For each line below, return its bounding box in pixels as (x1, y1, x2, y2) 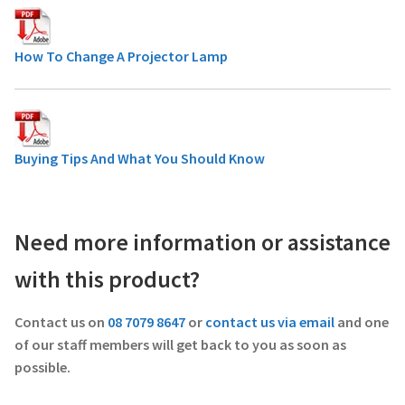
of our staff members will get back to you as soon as (14, 334, 346, 353)
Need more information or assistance (14, 227, 391, 257)
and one (334, 312, 389, 331)
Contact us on (14, 312, 108, 331)
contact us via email (205, 312, 334, 331)
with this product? (14, 264, 200, 294)
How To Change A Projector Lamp (14, 47, 228, 66)
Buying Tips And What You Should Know (14, 149, 265, 168)
